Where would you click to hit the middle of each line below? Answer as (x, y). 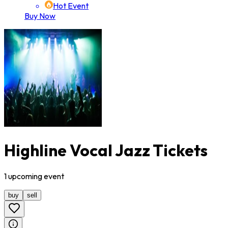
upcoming (25, 176)
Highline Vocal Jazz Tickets (106, 150)
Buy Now (40, 16)
